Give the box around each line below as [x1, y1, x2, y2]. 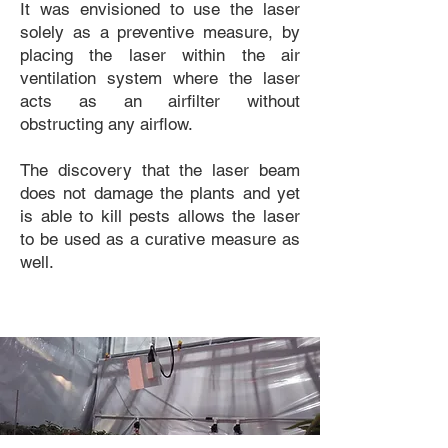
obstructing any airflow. [20, 114, 193, 134]
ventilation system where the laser [20, 68, 300, 88]
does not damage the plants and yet [20, 183, 300, 203]
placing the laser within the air [20, 45, 300, 65]
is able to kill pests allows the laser [20, 206, 300, 226]
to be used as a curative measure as [20, 229, 300, 249]
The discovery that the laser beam [20, 160, 300, 180]
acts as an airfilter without [20, 91, 300, 111]
